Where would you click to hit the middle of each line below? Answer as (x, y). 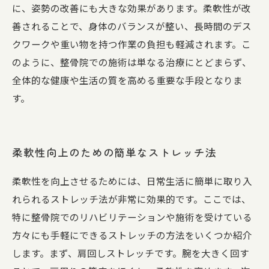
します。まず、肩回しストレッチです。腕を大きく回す (131, 253)
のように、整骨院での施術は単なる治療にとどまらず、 (132, 62)
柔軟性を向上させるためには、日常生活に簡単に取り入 (132, 181)
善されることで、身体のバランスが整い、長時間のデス (132, 26)
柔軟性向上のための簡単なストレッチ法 (114, 152)
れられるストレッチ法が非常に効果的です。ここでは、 (131, 199)
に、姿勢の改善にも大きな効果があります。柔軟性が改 (131, 8)
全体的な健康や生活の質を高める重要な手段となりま (127, 80)
